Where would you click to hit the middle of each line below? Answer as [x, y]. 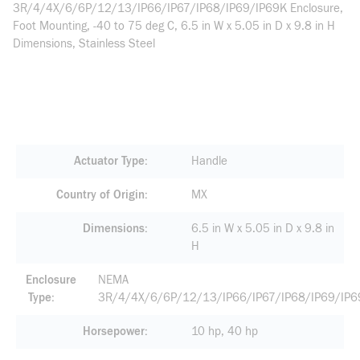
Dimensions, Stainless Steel [84, 44]
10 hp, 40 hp [224, 331]
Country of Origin [100, 195]
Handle [209, 161]
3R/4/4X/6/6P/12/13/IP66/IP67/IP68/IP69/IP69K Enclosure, [178, 8]
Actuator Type [109, 161]
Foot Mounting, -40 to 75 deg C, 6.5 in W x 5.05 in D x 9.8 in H [174, 26]
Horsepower [113, 331]
